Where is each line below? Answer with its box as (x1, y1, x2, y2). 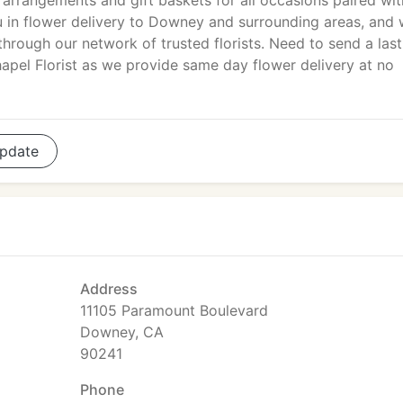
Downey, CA (80, 323, 164, 341)
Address (80, 280, 138, 298)
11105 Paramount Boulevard (80, 301, 268, 319)
